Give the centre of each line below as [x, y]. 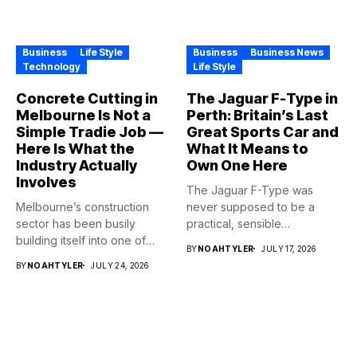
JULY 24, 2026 [120, 266]
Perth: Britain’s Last [257, 116]
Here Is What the [75, 149]
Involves [46, 182]
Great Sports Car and [263, 132]
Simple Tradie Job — [90, 132]
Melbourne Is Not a [83, 116]
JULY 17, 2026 [289, 249]
